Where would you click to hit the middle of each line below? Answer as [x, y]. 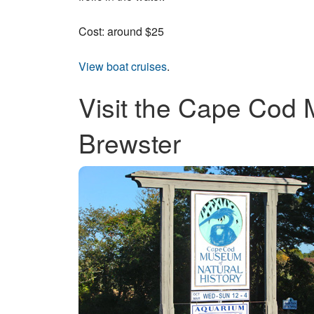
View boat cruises [123, 66]
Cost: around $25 [121, 31]
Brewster [130, 142]
